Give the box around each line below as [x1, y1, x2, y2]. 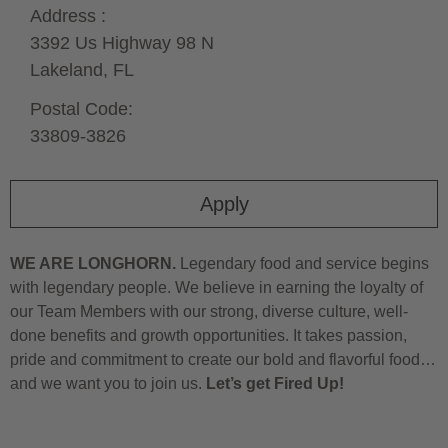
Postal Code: [30, 98, 133, 119]
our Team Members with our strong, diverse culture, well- [10, 302, 408, 320]
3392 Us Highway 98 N [30, 32, 214, 53]
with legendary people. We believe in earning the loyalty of [10, 278, 423, 296]
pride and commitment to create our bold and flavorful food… [10, 350, 436, 368]
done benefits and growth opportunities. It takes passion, [10, 326, 407, 344]
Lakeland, [30, 59, 113, 80]
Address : [30, 5, 106, 26]
